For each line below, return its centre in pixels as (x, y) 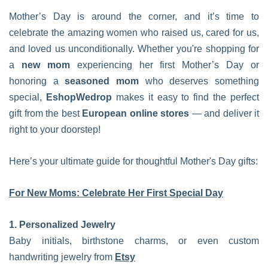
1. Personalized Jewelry (62, 225)
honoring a (37, 81)
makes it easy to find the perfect (187, 97)
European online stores (135, 113)
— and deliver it (224, 113)
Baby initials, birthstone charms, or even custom (134, 241)
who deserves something (199, 81)
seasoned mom (102, 81)
